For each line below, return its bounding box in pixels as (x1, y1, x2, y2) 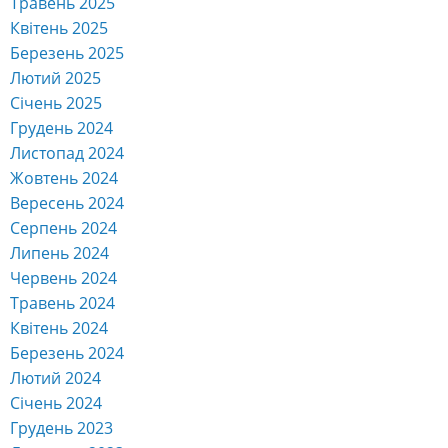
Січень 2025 (10, 91, 102, 114)
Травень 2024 (10, 291, 115, 314)
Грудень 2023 (10, 416, 113, 439)
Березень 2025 (10, 41, 124, 64)
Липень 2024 (10, 241, 109, 264)
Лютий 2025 (10, 66, 101, 89)
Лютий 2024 (10, 366, 101, 389)
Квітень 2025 (10, 16, 108, 39)
